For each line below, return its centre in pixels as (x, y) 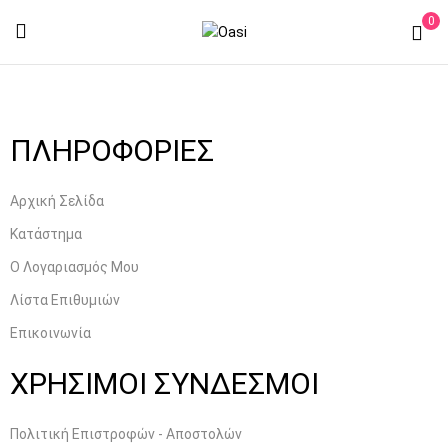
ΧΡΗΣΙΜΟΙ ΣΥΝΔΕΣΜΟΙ (164, 384)
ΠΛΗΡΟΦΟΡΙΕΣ (112, 151)
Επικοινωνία (50, 333)
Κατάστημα (46, 234)
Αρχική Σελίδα (57, 201)
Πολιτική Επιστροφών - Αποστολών (126, 434)
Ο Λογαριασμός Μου (74, 267)
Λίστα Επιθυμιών (65, 300)
